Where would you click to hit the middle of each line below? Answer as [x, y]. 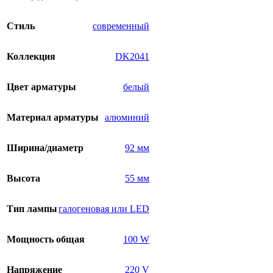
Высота [23, 179]
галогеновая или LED [104, 209]
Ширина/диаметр [45, 148]
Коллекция [31, 57]
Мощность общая [46, 239]
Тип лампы [32, 209]
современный [121, 26]
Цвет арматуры [41, 87]
